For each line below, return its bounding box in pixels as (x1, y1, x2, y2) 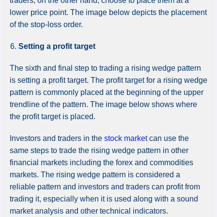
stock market (104, 134, 147, 142)
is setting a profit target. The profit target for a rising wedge (10, 76, 207, 84)
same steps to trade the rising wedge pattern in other (10, 146, 188, 155)
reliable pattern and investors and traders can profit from (10, 182, 200, 191)
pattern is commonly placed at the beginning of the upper (10, 88, 203, 96)
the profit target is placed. (10, 112, 95, 121)
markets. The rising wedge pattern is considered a (10, 170, 180, 179)
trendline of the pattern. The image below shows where (10, 100, 197, 108)
